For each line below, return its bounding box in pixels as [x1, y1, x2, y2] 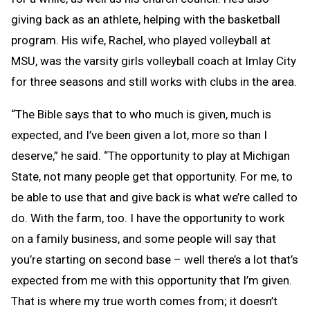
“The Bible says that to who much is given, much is [11, 107, 271, 121]
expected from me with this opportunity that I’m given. [11, 273, 292, 287]
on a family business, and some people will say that [11, 231, 276, 246]
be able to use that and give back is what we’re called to [11, 190, 298, 204]
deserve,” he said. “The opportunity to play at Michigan [11, 148, 290, 163]
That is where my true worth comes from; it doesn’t [11, 293, 277, 308]
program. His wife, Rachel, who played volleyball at [11, 33, 271, 47]
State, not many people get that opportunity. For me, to [11, 169, 293, 183]
